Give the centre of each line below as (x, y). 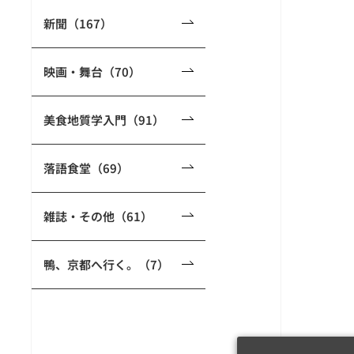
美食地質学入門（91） (104, 120)
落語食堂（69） (86, 168)
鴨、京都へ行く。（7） (106, 264)
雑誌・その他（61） (98, 216)
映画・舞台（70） (92, 72)
